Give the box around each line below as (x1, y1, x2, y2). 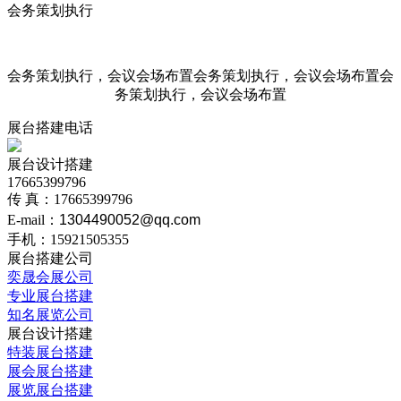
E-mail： (7, 212, 59, 227)
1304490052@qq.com (59, 212, 200, 227)
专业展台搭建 (7, 288, 93, 303)
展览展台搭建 (7, 382, 93, 397)
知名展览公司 (7, 307, 93, 322)
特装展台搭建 (7, 345, 93, 360)
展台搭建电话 (7, 120, 93, 135)
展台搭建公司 (7, 251, 93, 266)
